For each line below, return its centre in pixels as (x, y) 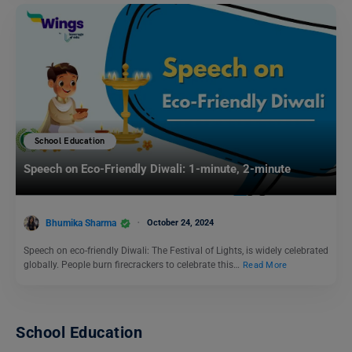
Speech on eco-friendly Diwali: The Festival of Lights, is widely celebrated (176, 251)
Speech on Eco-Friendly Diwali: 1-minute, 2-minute (157, 169)
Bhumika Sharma (81, 223)
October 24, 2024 (180, 222)
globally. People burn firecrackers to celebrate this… (133, 265)
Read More (265, 266)
